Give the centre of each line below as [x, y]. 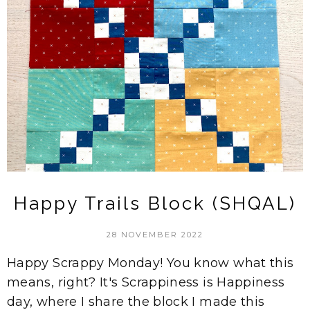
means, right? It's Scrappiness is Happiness [146, 282]
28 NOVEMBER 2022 [155, 234]
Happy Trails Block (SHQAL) [155, 203]
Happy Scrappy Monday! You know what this [151, 263]
